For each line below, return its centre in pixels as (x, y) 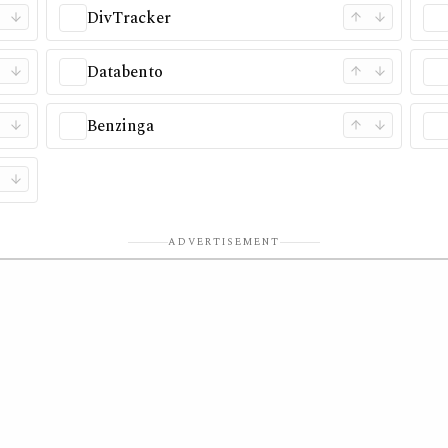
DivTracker (128, 18)
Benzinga (120, 126)
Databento (124, 72)
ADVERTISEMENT (224, 242)
